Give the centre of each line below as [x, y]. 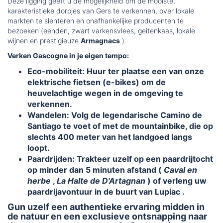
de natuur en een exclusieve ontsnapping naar [107, 217]
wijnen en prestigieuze [44, 41]
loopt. [39, 148]
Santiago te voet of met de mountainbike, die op [120, 126]
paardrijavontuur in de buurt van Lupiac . [106, 192]
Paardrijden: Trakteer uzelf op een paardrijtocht [120, 159]
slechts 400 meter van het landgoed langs [110, 137]
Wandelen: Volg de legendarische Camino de [115, 115]
